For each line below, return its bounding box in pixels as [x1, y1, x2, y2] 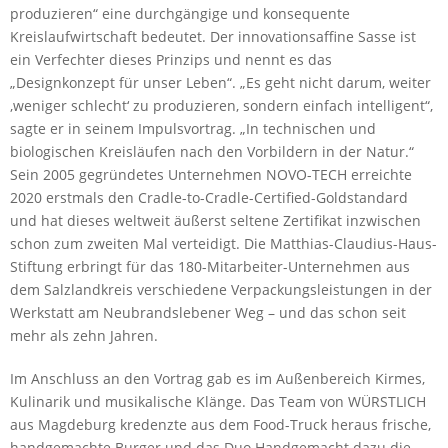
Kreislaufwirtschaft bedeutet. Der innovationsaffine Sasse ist [10, 27, 416, 46]
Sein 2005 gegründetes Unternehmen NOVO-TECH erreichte [10, 165, 412, 184]
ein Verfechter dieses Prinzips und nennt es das [10, 50, 332, 69]
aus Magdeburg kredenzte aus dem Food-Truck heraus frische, [10, 415, 431, 434]
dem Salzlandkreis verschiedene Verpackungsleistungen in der [10, 280, 432, 299]
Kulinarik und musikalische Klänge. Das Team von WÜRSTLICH [10, 392, 426, 411]
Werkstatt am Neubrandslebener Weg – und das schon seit [10, 303, 406, 322]
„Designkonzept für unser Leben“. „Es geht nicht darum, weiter [10, 73, 431, 92]
